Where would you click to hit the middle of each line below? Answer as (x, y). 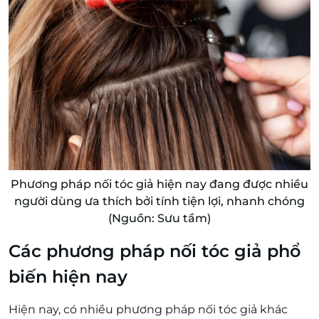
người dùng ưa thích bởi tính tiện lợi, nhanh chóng (159, 201)
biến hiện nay (68, 276)
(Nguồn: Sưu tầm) (159, 218)
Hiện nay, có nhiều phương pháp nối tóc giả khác (148, 309)
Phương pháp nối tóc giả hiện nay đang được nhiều (159, 184)
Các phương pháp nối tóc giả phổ (155, 251)
